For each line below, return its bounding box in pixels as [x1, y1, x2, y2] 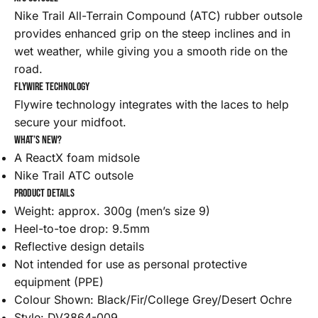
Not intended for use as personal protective [14, 257, 247, 272]
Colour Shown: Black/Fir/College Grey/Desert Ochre [14, 292, 292, 307]
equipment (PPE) [14, 275, 104, 290]
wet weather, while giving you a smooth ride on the [14, 44, 287, 59]
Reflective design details [14, 239, 144, 254]
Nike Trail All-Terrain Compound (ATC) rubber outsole [14, 9, 302, 23]
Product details [14, 187, 75, 201]
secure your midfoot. [14, 115, 126, 130]
